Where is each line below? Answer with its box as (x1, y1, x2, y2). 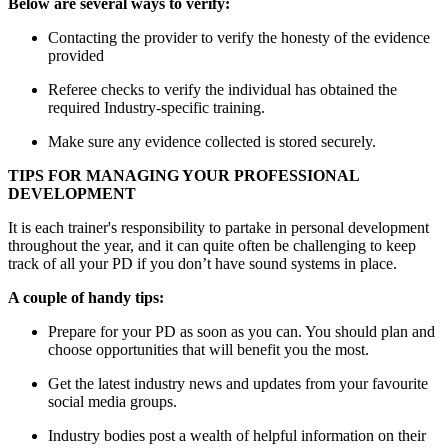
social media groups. (48, 392, 177, 410)
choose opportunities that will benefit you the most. (48, 340, 369, 358)
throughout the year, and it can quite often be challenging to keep (8, 236, 416, 254)
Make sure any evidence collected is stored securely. (48, 132, 376, 150)
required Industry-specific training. (48, 98, 265, 116)
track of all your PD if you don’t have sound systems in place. (8, 254, 397, 272)
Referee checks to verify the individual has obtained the (48, 80, 397, 98)
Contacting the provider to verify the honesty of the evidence (48, 28, 430, 46)
